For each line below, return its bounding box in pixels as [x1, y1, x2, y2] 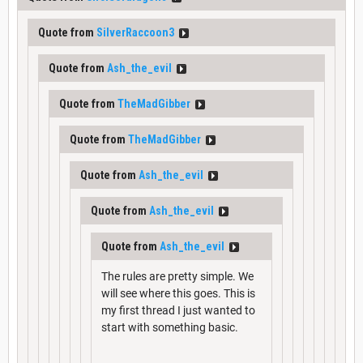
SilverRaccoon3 [96, 25, 174, 39]
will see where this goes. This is [101, 286, 255, 300]
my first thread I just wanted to [101, 303, 255, 317]
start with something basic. [101, 320, 238, 334]
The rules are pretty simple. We [101, 269, 254, 283]
